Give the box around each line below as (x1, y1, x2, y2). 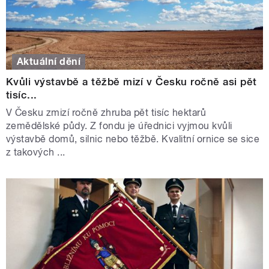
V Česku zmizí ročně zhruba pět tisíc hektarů (6, 106, 207, 118)
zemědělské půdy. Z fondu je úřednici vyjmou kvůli (6, 119, 232, 131)
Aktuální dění (17, 55, 81, 67)
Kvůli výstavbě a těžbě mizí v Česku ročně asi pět (6, 75, 257, 88)
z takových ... (6, 146, 65, 158)
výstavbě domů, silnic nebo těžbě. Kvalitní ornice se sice (6, 133, 260, 145)
